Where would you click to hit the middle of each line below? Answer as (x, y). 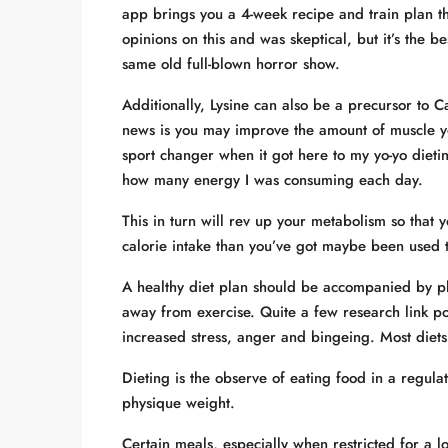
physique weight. (178, 403)
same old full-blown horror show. (231, 64)
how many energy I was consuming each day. (272, 180)
